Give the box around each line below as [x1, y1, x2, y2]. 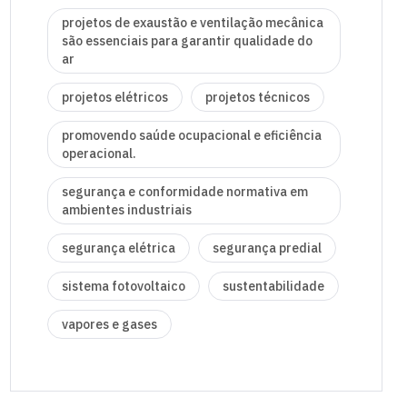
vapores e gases [62, 316, 157, 333]
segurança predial [213, 240, 322, 257]
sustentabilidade [223, 278, 324, 295]
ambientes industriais [62, 202, 192, 219]
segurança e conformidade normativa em [62, 184, 308, 201]
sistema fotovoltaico [62, 278, 185, 295]
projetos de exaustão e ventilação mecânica [62, 15, 323, 32]
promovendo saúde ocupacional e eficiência [62, 127, 322, 144]
